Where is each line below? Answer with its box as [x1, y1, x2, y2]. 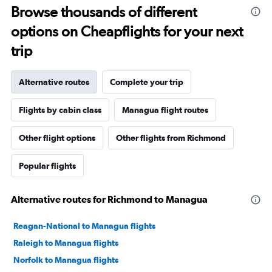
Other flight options [19, 133, 95, 143]
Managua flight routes [122, 105, 208, 115]
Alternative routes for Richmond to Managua [11, 194, 208, 205]
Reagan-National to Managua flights [13, 221, 155, 231]
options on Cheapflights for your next [11, 22, 243, 41]
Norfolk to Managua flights [13, 255, 118, 265]
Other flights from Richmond [116, 133, 226, 143]
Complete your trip [110, 77, 183, 87]
